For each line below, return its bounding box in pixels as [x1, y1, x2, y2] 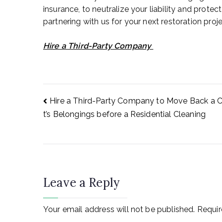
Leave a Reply [43, 174, 120, 190]
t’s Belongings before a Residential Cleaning [43, 110, 206, 119]
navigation [43, 127, 147, 155]
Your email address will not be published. [43, 204, 195, 214]
